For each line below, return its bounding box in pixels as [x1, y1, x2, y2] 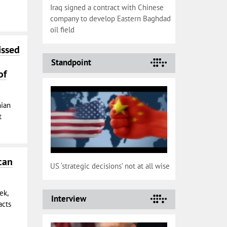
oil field [50, 25, 74, 34]
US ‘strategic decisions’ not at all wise [50, 161, 170, 171]
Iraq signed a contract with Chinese [50, 3, 164, 12]
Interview [51, 193, 86, 204]
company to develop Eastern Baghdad [50, 14, 171, 23]
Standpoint [51, 57, 91, 68]
